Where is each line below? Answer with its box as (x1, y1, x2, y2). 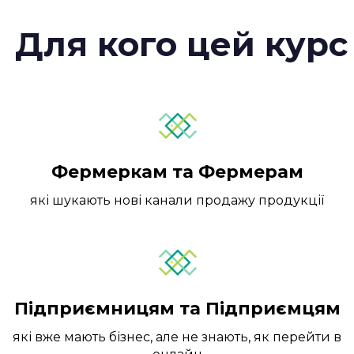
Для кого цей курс (6, 23, 348, 65)
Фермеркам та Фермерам (51, 160, 303, 183)
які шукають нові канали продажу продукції (30, 192, 324, 208)
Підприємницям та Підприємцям (13, 298, 341, 320)
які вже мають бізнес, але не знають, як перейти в (13, 330, 341, 345)
